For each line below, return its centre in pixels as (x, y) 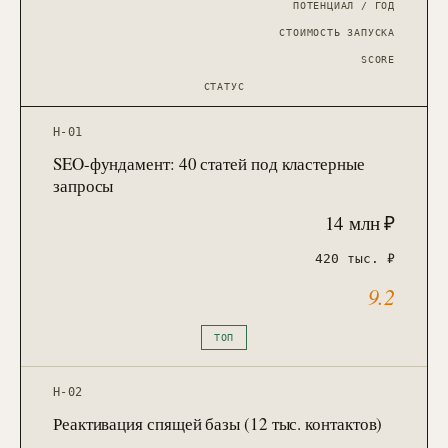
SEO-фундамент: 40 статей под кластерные (209, 163)
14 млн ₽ (359, 222)
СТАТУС (224, 86)
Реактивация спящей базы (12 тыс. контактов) (218, 423)
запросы (83, 185)
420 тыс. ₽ (355, 258)
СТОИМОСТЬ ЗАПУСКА (337, 32)
